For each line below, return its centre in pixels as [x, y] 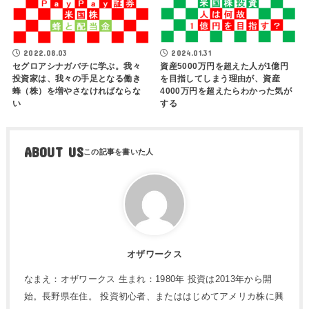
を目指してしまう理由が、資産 [220, 79]
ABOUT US [53, 152]
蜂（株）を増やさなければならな [77, 91]
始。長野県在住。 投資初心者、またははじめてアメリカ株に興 [154, 296]
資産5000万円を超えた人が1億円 [225, 67]
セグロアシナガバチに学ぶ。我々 [77, 66]
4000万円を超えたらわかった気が [226, 91]
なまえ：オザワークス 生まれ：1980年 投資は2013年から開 [148, 279]
